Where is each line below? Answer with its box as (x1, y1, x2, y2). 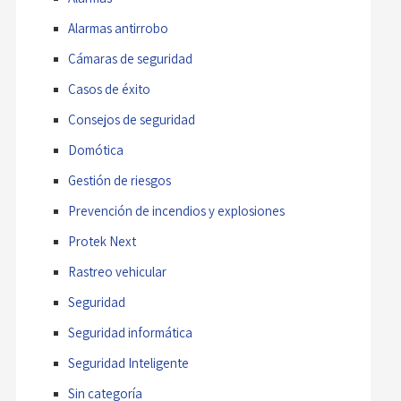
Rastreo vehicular (67, 263, 166, 281)
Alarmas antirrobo (67, 20, 168, 38)
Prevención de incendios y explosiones (67, 202, 285, 220)
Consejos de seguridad (67, 111, 195, 129)
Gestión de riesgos (67, 172, 171, 190)
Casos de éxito (67, 81, 150, 98)
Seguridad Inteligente (67, 354, 189, 372)
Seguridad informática (67, 324, 192, 342)
